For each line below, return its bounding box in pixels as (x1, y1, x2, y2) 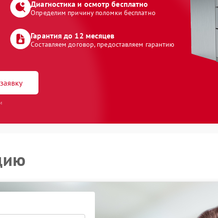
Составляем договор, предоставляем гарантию (31, 40, 175, 49)
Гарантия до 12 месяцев (31, 31, 115, 40)
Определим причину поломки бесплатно (31, 8, 156, 17)
